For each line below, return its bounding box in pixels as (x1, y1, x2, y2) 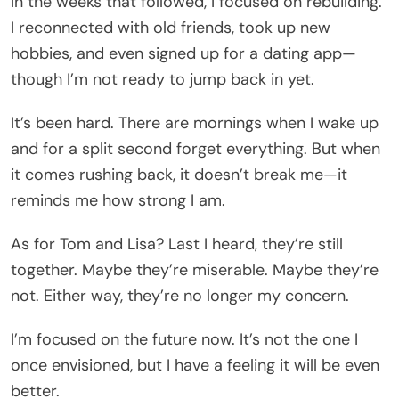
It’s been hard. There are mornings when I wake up (11, 111, 379, 134)
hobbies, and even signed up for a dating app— (11, 42, 356, 64)
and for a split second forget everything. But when (11, 137, 380, 159)
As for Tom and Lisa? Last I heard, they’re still (11, 232, 343, 255)
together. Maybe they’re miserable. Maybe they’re (11, 258, 379, 281)
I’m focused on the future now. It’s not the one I (11, 328, 358, 350)
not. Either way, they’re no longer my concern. (11, 284, 349, 306)
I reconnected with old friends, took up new (11, 16, 330, 38)
